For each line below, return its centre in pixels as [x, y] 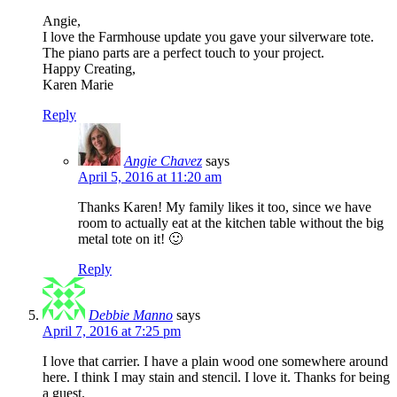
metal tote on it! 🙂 [130, 239]
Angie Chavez [163, 161]
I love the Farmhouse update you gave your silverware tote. [208, 37]
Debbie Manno [131, 315]
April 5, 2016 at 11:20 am [150, 177]
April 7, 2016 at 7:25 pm [112, 331]
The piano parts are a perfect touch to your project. [183, 53]
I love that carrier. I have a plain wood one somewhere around [215, 362]
